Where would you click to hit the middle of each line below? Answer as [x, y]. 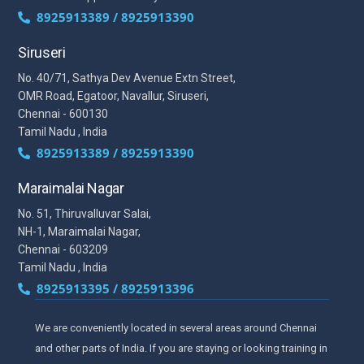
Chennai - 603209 [63, 249]
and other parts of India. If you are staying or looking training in [181, 348]
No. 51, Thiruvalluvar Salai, [85, 213]
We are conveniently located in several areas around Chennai [175, 327]
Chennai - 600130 [63, 113]
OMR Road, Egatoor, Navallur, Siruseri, [114, 95]
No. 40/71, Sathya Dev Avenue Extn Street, [127, 78]
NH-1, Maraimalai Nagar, [80, 231]
